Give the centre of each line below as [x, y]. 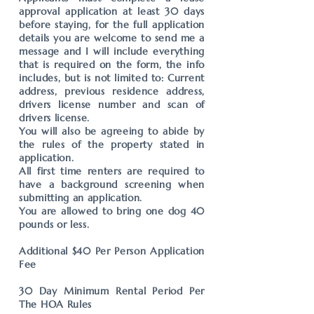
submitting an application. [81, 198]
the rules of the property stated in [112, 144]
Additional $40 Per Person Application [112, 251]
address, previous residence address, [112, 91]
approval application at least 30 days [112, 11]
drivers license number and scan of [112, 104]
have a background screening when [112, 184]
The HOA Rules [56, 304]
